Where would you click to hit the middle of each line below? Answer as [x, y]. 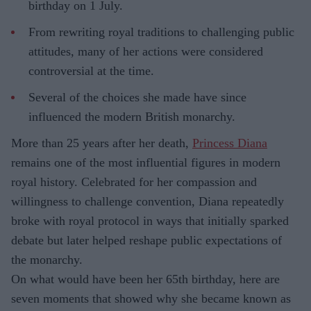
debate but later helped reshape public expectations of [146, 240]
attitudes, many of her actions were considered [146, 51]
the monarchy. [47, 259]
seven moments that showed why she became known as [151, 298]
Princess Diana [230, 143]
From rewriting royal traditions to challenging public [161, 32]
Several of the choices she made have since [137, 97]
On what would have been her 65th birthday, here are [145, 279]
